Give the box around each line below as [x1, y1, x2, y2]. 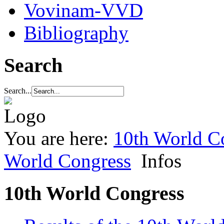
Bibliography [24, 21, 128, 43]
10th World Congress [4, 182, 184, 205]
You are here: [4, 127, 113, 149]
